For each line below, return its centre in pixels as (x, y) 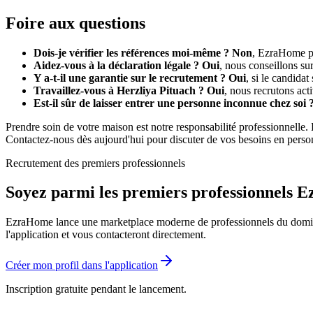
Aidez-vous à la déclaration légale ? (116, 65)
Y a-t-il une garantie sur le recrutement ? (130, 78)
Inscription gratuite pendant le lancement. (96, 289)
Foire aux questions (75, 23)
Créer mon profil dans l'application (82, 265)
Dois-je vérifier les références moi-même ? (131, 52)
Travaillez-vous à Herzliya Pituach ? (119, 90)
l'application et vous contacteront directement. (106, 235)
